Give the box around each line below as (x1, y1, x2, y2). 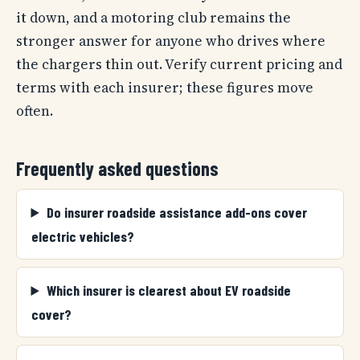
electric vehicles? (31, 227, 134, 245)
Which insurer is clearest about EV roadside (46, 281, 291, 299)
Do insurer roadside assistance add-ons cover (46, 202, 307, 221)
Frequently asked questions (16, 157, 219, 181)
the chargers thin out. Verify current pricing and (16, 54, 342, 74)
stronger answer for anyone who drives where (16, 31, 325, 51)
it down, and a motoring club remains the (16, 7, 291, 27)
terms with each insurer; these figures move (16, 77, 313, 97)
